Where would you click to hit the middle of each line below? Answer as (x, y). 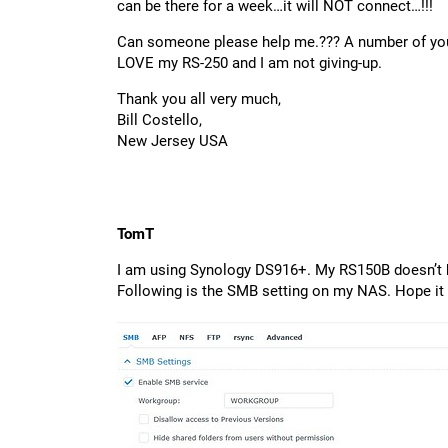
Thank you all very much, (199, 99)
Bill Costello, (159, 120)
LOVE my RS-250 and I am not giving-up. (249, 63)
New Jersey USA (172, 141)
